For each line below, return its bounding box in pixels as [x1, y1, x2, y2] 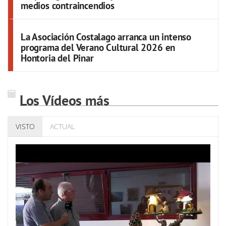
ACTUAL [50, 121, 75, 131]
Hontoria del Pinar [21, 51, 94, 64]
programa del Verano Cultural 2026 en [21, 41, 176, 53]
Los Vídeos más [20, 90, 109, 109]
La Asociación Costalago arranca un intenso [21, 30, 192, 43]
